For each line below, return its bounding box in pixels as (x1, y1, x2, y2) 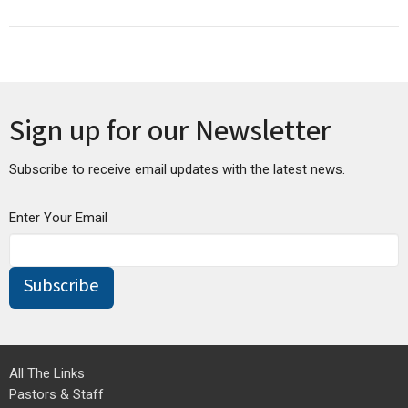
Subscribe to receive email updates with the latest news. (9, 160, 345, 178)
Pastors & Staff (9, 385, 104, 403)
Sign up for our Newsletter (9, 112, 331, 156)
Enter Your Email (9, 209, 107, 226)
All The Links (9, 364, 85, 382)
